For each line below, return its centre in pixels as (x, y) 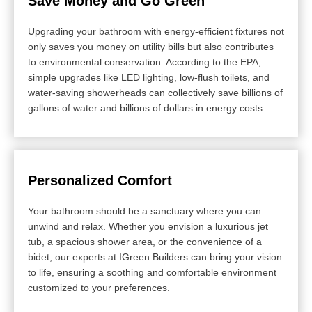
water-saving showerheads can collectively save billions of (155, 92)
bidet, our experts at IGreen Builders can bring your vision (155, 257)
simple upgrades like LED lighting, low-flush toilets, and (149, 77)
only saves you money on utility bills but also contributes (151, 46)
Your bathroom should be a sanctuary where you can (145, 211)
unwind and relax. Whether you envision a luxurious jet (148, 226)
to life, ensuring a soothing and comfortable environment (152, 272)
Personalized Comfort (100, 180)
